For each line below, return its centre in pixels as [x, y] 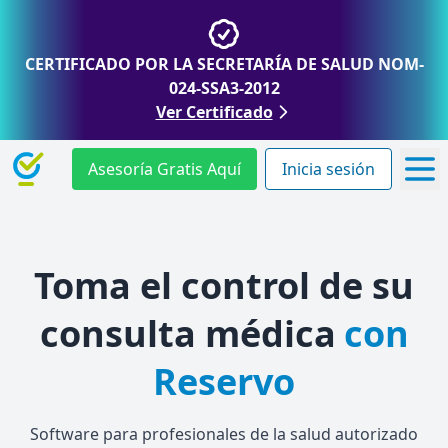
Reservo [224, 381]
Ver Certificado [214, 112]
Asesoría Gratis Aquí [164, 169]
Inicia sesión [328, 169]
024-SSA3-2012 [224, 88]
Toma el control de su [224, 285]
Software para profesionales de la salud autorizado [224, 434]
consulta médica [187, 333]
